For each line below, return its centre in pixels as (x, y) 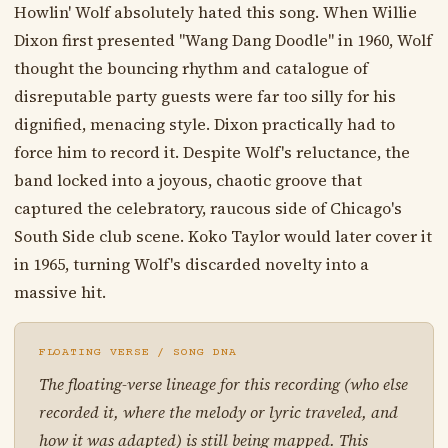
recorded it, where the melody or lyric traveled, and (218, 411)
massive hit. (59, 291)
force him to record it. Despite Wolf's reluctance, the (211, 151)
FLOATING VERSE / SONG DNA (137, 352)
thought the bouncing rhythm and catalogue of (190, 67)
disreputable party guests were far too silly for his (204, 95)
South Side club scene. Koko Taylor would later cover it (222, 235)
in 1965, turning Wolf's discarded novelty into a (191, 263)
